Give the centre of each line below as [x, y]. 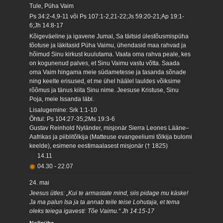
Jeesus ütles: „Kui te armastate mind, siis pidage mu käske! [109, 193]
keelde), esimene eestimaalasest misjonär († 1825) [99, 146]
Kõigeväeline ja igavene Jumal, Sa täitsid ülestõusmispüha [109, 36]
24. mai [40, 182]
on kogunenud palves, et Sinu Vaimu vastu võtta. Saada [105, 63]
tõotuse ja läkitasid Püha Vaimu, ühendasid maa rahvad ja [108, 45]
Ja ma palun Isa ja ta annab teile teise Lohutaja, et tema [105, 202]
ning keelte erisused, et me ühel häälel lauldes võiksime [105, 81]
